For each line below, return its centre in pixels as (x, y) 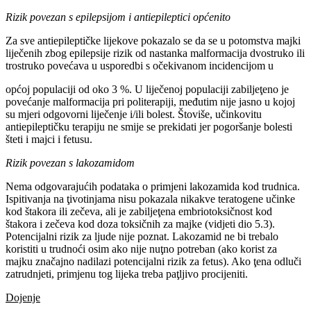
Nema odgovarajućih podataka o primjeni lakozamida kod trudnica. (153, 187)
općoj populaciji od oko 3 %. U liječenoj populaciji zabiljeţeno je (147, 90)
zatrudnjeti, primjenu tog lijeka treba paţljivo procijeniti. (127, 274)
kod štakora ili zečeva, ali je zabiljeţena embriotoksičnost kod (139, 212)
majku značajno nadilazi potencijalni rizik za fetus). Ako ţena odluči (153, 262)
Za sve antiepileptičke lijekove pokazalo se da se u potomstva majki (153, 41)
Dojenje (23, 298)
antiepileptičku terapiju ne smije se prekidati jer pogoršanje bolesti (149, 127)
